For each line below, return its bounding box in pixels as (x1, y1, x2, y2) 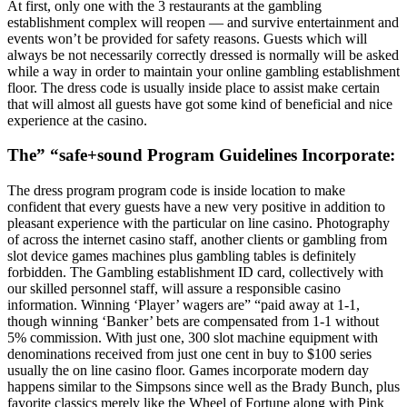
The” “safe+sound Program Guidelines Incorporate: (7, 145, 395, 165)
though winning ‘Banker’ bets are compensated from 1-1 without (7, 313, 379, 330)
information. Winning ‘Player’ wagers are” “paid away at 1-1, (7, 297, 360, 313)
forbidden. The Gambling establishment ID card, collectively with (7, 264, 383, 281)
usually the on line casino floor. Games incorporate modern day (7, 362, 369, 379)
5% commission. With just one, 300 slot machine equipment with (7, 330, 378, 346)
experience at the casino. (7, 112, 147, 128)
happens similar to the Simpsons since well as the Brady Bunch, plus (7, 379, 400, 395)
